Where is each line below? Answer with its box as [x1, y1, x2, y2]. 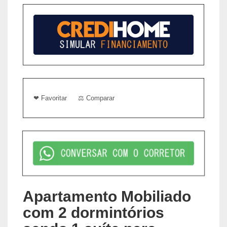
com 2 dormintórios [23, 204, 164, 221]
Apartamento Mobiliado [23, 187, 191, 205]
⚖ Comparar [78, 94, 115, 102]
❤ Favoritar [33, 94, 67, 102]
